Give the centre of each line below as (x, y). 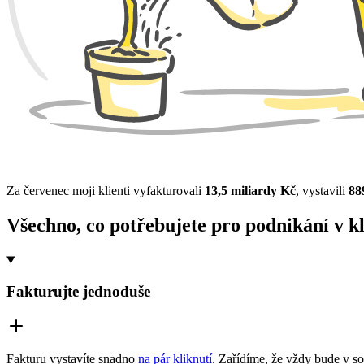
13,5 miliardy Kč (250, 191)
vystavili (325, 191)
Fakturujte (45, 291)
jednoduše (117, 291)
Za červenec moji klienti (68, 191)
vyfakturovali (169, 191)
